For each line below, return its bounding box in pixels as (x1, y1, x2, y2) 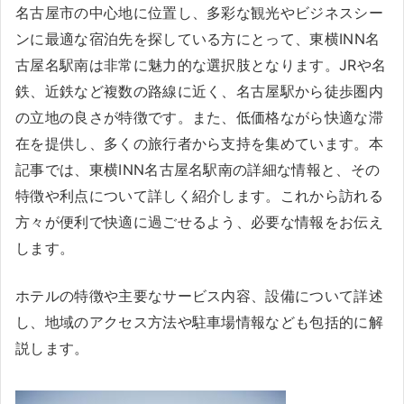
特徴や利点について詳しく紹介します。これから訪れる (15, 187, 383, 205)
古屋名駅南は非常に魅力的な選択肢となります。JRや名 (15, 56, 387, 74)
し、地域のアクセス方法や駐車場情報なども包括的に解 (15, 313, 383, 331)
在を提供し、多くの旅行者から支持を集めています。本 (15, 134, 383, 152)
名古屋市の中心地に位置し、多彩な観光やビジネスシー (15, 4, 383, 22)
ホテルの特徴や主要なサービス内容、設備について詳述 (15, 287, 383, 305)
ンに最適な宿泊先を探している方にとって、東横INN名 (15, 30, 381, 48)
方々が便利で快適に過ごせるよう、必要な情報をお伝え (15, 213, 384, 231)
